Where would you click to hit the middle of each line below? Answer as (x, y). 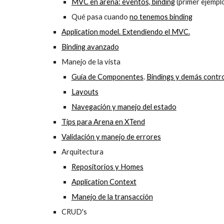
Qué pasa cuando (100, 17)
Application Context (104, 182)
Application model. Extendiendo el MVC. (125, 32)
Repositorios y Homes (107, 167)
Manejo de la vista (91, 62)
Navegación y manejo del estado (124, 107)
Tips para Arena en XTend (103, 122)
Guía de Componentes (107, 77)
